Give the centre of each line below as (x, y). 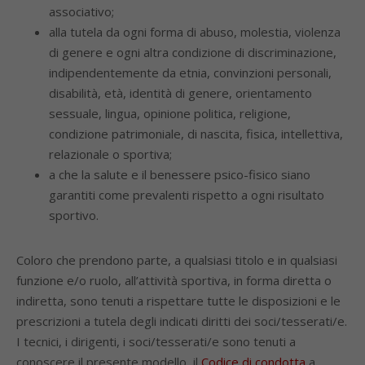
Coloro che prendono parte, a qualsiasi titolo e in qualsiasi (177, 260)
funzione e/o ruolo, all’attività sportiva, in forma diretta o (174, 280)
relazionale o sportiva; (110, 154)
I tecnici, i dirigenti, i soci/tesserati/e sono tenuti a (156, 341)
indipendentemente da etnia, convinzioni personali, (190, 73)
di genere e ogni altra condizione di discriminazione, (193, 52)
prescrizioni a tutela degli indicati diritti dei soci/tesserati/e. (182, 321)
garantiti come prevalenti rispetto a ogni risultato (187, 195)
